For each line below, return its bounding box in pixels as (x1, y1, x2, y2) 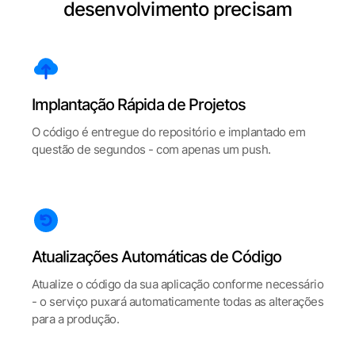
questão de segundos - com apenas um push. (32, 142, 271, 157)
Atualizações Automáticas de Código (32, 247, 281, 266)
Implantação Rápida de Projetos (32, 95, 246, 114)
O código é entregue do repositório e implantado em (32, 124, 305, 139)
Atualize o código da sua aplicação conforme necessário (32, 277, 323, 292)
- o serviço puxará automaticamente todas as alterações (32, 294, 323, 309)
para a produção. (32, 311, 119, 326)
